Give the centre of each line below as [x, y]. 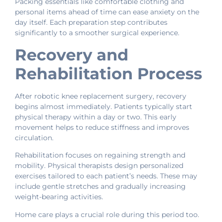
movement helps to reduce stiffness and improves [102, 127]
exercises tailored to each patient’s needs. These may [106, 176]
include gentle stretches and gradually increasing [100, 187]
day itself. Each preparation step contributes [91, 23]
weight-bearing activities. [59, 197]
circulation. [34, 138]
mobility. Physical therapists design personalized [99, 166]
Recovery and [72, 55]
